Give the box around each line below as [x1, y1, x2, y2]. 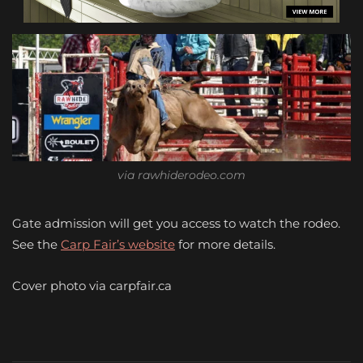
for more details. [175, 236, 275, 252]
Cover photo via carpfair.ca [12, 277, 172, 293]
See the [12, 236, 61, 252]
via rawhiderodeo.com [117, 167, 246, 182]
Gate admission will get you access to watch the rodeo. [12, 215, 340, 231]
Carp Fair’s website [61, 236, 175, 252]
